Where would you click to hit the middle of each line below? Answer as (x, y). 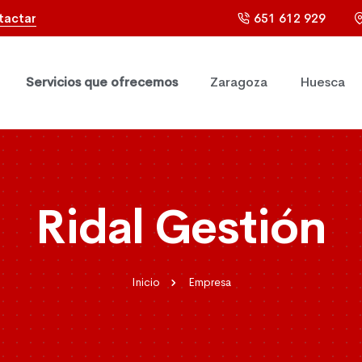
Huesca (322, 82)
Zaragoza (239, 82)
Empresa (209, 282)
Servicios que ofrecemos (102, 82)
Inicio (145, 282)
